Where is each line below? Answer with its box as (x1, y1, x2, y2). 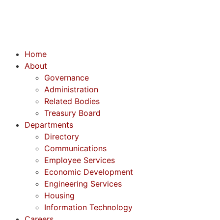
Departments (25, 120, 73, 130)
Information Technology (44, 202, 133, 212)
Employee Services (44, 155, 115, 165)
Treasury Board (44, 108, 101, 118)
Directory (44, 132, 79, 141)
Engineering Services (44, 179, 122, 189)
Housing (44, 191, 75, 200)
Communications (44, 143, 107, 153)
